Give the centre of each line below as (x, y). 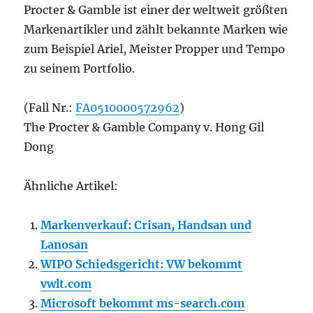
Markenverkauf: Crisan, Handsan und (146, 225)
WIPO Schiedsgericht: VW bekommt (142, 264)
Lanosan (65, 245)
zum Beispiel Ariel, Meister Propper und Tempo (155, 49)
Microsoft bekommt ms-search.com (143, 303)
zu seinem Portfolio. (80, 68)
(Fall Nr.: (50, 108)
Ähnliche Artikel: (71, 186)
